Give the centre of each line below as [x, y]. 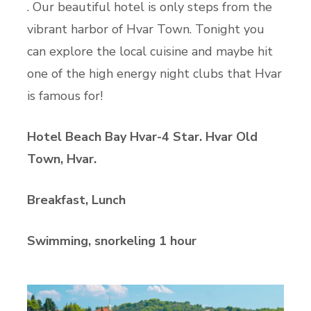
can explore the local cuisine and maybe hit [150, 51]
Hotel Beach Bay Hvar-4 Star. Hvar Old [142, 136]
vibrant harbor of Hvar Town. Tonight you [146, 29]
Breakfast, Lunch [76, 200]
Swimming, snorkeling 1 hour [112, 241]
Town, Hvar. [62, 159]
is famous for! [65, 95]
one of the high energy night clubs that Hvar [154, 73]
